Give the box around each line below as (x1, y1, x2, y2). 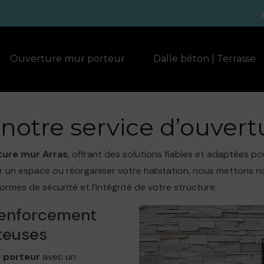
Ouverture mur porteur (9, 53, 125, 65)
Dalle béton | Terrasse (153, 53, 256, 65)
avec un (40, 250, 76, 263)
